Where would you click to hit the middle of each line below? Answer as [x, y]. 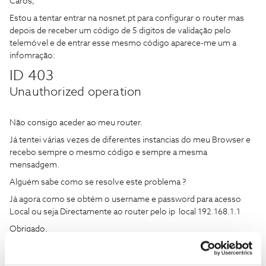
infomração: [32, 56]
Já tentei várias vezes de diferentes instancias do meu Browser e [130, 140]
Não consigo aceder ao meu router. [76, 123]
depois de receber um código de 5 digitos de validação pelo [120, 31]
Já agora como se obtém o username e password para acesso [125, 199]
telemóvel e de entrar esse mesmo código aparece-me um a [123, 43]
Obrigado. [28, 229]
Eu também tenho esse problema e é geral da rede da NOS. [120, 246]
